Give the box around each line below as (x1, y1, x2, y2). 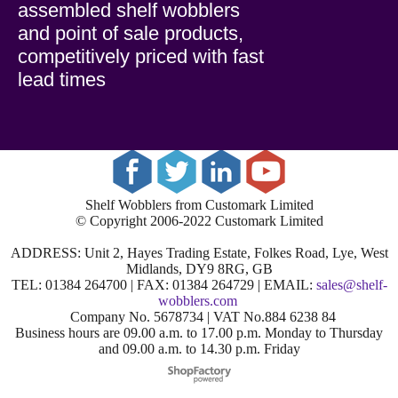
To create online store (159, 366, 239, 376)
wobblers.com (157, 293, 237, 309)
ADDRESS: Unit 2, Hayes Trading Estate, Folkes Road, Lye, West (10, 245, 388, 261)
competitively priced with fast (18, 45, 264, 68)
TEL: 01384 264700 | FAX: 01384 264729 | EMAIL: (11, 277, 316, 293)
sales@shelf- (315, 277, 387, 293)
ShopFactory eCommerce (151, 375, 247, 385)
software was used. (163, 384, 235, 394)
